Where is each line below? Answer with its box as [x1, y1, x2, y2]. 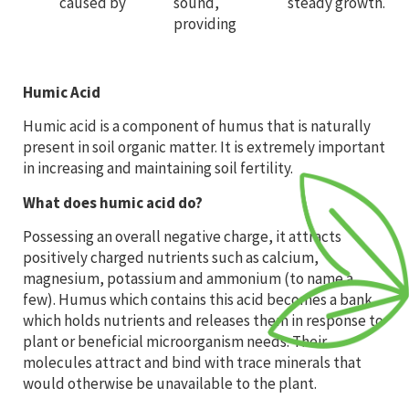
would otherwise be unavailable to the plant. [23, 373, 317, 394]
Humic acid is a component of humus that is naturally [23, 116, 371, 137]
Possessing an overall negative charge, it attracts [23, 226, 341, 247]
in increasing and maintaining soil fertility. [23, 158, 293, 179]
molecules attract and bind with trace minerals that [23, 352, 362, 373]
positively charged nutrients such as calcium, [23, 247, 319, 268]
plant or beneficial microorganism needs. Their [23, 331, 327, 352]
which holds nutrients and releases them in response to [23, 310, 383, 331]
